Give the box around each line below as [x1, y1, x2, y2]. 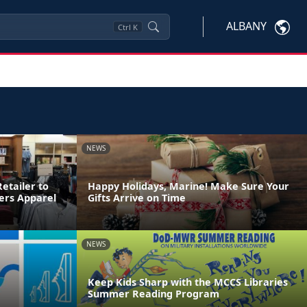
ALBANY [226, 19, 267, 34]
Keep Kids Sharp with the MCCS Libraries [88, 275, 288, 288]
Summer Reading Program [88, 286, 219, 300]
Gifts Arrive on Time [88, 191, 186, 204]
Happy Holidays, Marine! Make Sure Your [88, 179, 289, 193]
